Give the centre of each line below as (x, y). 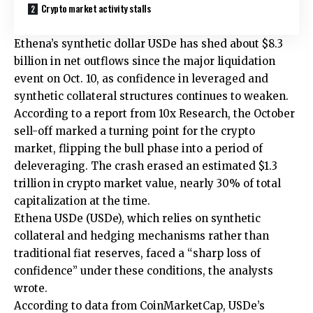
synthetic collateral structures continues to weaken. (151, 96)
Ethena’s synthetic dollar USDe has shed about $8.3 (148, 43)
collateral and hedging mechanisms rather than (141, 235)
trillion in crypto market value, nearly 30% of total (147, 183)
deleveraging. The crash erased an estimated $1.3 (146, 166)
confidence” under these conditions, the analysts (144, 270)
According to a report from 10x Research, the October (154, 113)
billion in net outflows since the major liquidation (145, 61)
